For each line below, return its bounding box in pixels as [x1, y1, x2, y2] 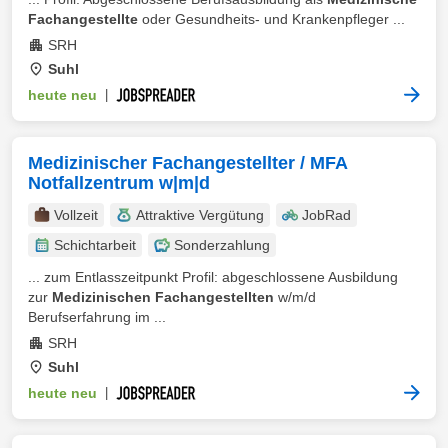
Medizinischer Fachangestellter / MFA [28, 153, 347, 173]
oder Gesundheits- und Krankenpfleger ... [138, 11, 405, 27]
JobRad [302, 207, 351, 223]
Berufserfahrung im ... [28, 309, 166, 325]
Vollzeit [54, 207, 98, 223]
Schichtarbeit [54, 237, 136, 253]
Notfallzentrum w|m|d [28, 173, 210, 193]
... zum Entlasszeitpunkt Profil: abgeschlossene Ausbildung [28, 269, 398, 285]
